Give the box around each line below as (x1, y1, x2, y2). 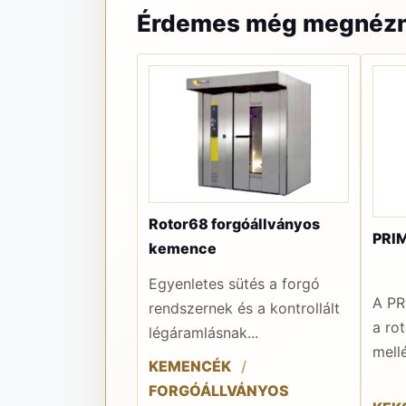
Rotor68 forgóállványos (148, 214, 320, 233)
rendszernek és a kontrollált (148, 298, 340, 317)
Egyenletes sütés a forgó (148, 274, 320, 293)
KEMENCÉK (148, 356, 231, 375)
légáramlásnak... (148, 323, 258, 342)
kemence (148, 238, 217, 257)
